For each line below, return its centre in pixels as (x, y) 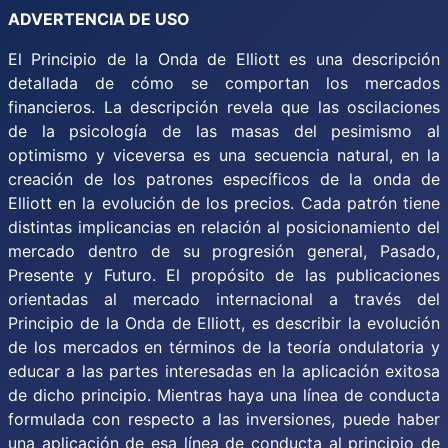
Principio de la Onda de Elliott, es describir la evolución (224, 323)
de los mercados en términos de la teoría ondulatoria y (224, 347)
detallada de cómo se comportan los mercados (224, 83)
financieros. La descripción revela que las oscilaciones (224, 107)
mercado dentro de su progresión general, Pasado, (224, 251)
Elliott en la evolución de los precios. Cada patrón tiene (224, 203)
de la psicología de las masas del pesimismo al (224, 131)
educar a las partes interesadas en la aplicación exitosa (224, 371)
